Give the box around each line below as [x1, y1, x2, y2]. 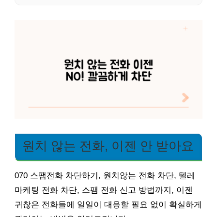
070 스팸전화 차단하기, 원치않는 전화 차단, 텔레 [15, 170, 195, 180]
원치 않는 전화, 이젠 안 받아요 [22, 139, 194, 153]
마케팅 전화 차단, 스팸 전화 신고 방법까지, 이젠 [15, 185, 193, 195]
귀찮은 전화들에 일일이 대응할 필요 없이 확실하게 [15, 200, 202, 209]
